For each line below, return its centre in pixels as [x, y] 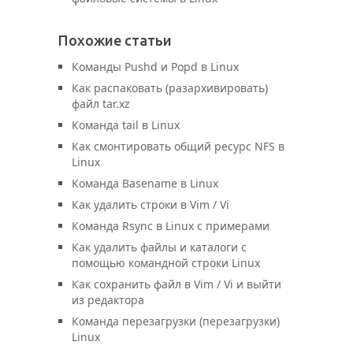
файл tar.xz [101, 104]
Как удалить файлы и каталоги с [159, 247]
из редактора [108, 300]
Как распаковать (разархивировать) [170, 88]
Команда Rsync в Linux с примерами [171, 226]
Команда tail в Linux [126, 125]
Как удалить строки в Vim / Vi [150, 205]
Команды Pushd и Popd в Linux [155, 67]
